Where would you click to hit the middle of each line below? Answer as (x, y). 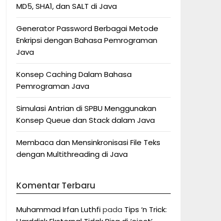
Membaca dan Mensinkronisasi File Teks (88, 142)
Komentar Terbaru (55, 185)
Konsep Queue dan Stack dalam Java (85, 120)
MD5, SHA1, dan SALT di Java (66, 6)
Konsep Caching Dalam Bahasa (74, 74)
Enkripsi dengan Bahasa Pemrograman (87, 40)
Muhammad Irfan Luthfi (58, 209)
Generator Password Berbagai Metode (87, 28)
